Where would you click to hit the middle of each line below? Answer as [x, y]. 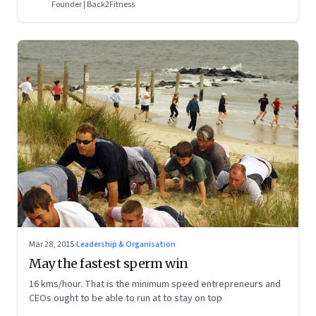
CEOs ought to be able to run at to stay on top [126, 298]
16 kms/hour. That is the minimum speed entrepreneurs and [155, 284]
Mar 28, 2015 [51, 244]
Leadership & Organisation [126, 244]
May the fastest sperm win [109, 263]
